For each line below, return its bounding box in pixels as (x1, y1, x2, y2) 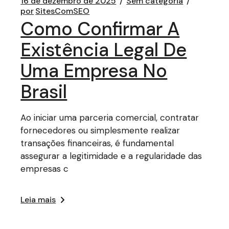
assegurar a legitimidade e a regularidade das (20, 150, 202, 162)
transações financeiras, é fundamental (20, 138, 174, 149)
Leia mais (20, 194, 56, 205)
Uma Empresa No (20, 59, 168, 83)
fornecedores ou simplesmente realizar (20, 125, 180, 136)
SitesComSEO (35, 6, 90, 16)
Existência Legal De (20, 38, 187, 62)
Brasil (20, 80, 67, 104)
